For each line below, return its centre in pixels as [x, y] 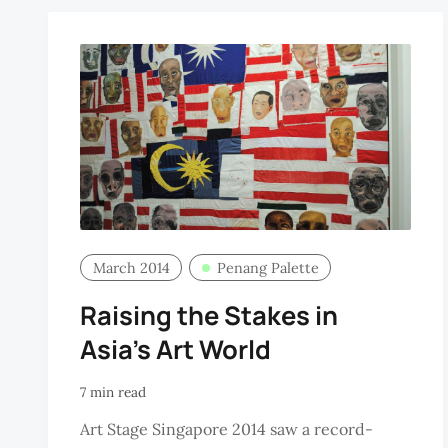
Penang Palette [267, 267]
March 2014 [131, 267]
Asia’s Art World [175, 349]
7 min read [113, 392]
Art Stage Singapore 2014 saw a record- [226, 428]
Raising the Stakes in [209, 315]
